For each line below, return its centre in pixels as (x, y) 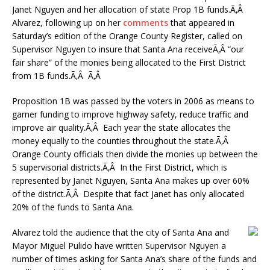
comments (146, 23)
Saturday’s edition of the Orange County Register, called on (127, 36)
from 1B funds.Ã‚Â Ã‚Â (58, 76)
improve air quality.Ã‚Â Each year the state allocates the (121, 127)
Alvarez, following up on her (67, 23)
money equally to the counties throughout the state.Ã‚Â (121, 141)
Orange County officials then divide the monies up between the (135, 154)
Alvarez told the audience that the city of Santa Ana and (121, 232)
